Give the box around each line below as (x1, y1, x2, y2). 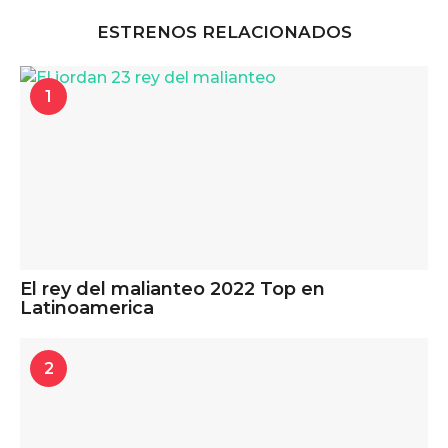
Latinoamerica (20, 296, 154, 319)
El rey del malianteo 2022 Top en (20, 277, 325, 300)
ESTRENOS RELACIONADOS (96, 21, 352, 42)
